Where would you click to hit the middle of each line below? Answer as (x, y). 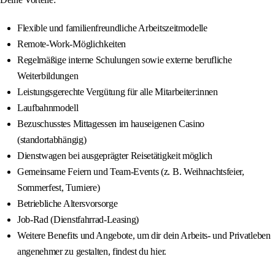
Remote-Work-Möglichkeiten (72, 44)
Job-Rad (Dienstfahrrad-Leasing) (78, 220)
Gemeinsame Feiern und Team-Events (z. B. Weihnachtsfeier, (131, 172)
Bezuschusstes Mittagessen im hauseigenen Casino (111, 124)
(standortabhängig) (52, 140)
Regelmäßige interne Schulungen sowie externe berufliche (125, 60)
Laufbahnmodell (48, 108)
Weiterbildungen (48, 76)
